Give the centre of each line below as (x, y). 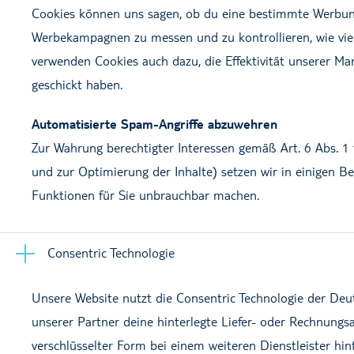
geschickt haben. (77, 84)
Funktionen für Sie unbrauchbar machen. (145, 195)
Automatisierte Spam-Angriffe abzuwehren (154, 124)
